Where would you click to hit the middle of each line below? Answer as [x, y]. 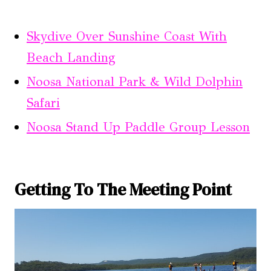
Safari [43, 103]
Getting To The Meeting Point [123, 190]
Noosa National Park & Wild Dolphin [135, 82]
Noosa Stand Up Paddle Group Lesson [138, 127]
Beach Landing [71, 58]
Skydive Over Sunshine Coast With [127, 37]
